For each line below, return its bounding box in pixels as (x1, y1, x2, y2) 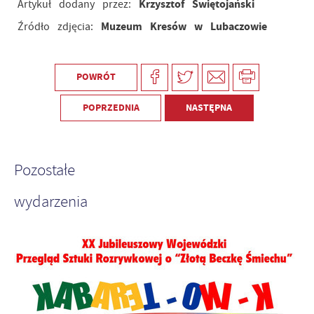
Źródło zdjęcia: (17, 20, 101, 34)
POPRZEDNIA (82, 100, 139, 114)
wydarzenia (14, 191, 88, 212)
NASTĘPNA (186, 100, 233, 114)
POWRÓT (76, 70, 116, 84)
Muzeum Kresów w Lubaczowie (100, 19, 267, 34)
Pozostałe (14, 159, 75, 180)
